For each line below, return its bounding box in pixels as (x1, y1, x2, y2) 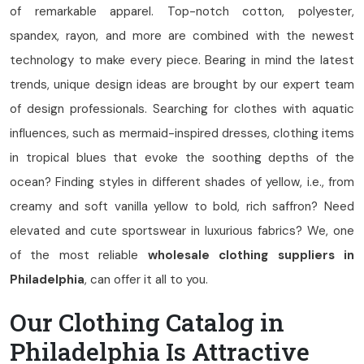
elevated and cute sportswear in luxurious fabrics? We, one (10, 223, 354, 239)
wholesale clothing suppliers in (147, 247, 355, 263)
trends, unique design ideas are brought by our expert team (10, 76, 354, 93)
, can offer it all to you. (84, 271, 208, 288)
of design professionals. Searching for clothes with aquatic (10, 101, 354, 117)
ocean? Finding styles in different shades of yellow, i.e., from (10, 174, 354, 190)
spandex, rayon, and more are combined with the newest (10, 28, 354, 44)
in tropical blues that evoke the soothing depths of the (10, 149, 354, 166)
